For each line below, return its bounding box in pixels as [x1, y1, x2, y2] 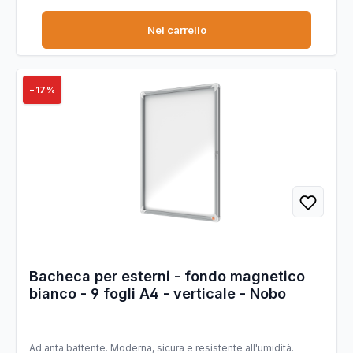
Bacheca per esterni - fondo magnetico [29, 268, 305, 284]
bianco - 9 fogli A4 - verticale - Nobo [29, 285, 286, 302]
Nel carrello [147, 24, 206, 36]
